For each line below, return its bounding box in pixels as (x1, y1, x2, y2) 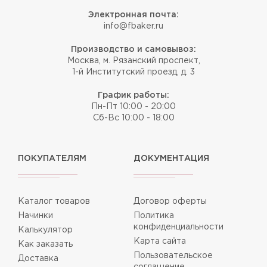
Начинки (18, 212, 53, 219)
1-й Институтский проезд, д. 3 (72, 68, 195, 76)
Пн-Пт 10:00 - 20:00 (91, 103, 176, 110)
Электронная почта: (88, 11, 179, 18)
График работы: (98, 91, 169, 99)
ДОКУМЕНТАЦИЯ (133, 154, 209, 162)
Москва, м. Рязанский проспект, (67, 57, 200, 64)
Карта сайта (133, 237, 186, 245)
